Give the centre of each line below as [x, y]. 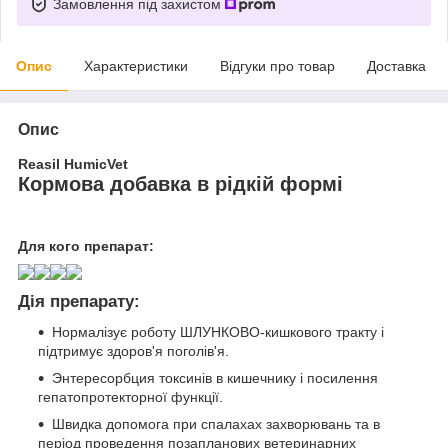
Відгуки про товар [277, 65]
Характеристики [136, 65]
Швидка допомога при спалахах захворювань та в [216, 424]
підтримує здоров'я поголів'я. [133, 351]
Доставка [396, 65]
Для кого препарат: [86, 246]
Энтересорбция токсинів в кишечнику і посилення [215, 378]
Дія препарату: [79, 302]
